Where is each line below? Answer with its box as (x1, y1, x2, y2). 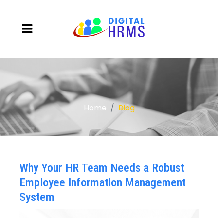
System (19, 190, 54, 204)
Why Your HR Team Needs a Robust (19, 161, 184, 175)
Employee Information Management (19, 176, 186, 189)
